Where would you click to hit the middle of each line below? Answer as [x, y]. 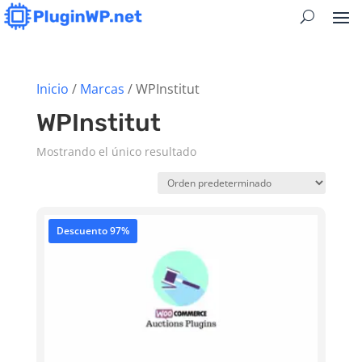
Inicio [52, 89]
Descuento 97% [93, 231]
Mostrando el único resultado [116, 152]
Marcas [102, 89]
